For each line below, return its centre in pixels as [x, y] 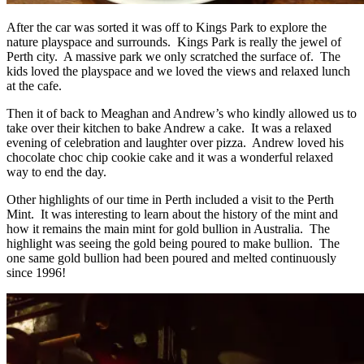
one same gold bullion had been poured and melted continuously [171, 258]
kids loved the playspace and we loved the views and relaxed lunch [178, 71]
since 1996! [36, 272]
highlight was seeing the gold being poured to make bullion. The [173, 243]
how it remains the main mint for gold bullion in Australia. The [168, 228]
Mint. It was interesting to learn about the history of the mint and [172, 214]
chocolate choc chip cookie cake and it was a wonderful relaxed [170, 157]
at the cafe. [34, 85]
